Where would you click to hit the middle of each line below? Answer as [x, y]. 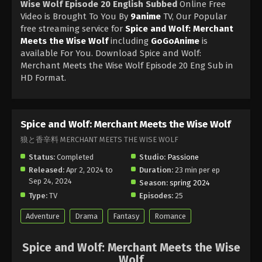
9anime [146, 16]
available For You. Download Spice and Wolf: [111, 53]
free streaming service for [73, 28]
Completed [74, 157]
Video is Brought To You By [75, 16]
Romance [170, 216]
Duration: [156, 170]
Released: [46, 170]
